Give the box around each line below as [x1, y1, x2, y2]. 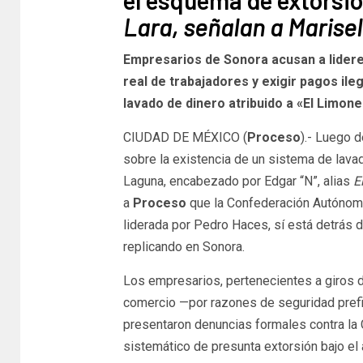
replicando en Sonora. [122, 238, 245, 254]
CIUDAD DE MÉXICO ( [122, 129, 247, 145]
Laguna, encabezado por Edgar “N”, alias [122, 173, 353, 189]
